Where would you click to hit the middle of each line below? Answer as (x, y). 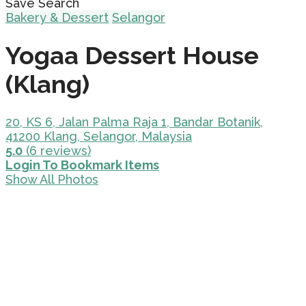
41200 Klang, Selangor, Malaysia (99, 137)
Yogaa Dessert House (132, 56)
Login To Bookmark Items (82, 165)
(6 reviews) (57, 151)
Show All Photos (52, 180)
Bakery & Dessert (57, 17)
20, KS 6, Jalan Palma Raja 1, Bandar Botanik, (134, 122)
